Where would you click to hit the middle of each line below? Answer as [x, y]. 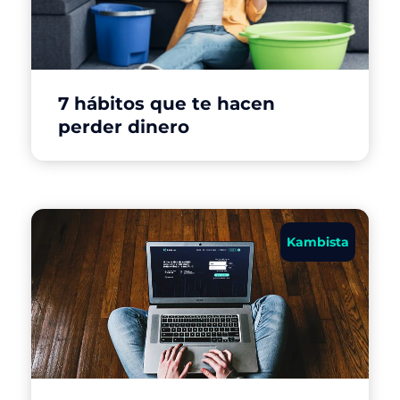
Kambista [318, 242]
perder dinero [124, 126]
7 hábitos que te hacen [167, 103]
